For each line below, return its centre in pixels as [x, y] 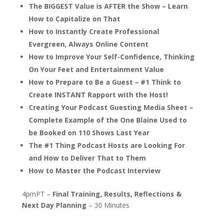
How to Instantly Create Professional [94, 31]
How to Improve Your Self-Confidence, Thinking [111, 56]
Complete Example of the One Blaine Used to [108, 120]
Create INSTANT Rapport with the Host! [98, 94]
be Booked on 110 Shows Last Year [89, 132]
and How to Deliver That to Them [87, 158]
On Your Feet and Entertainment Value [96, 69]
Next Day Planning [54, 205]
